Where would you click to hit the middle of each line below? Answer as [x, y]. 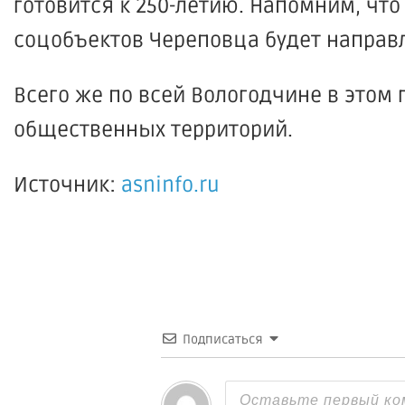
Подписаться [223, 339]
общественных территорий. [153, 130]
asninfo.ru [170, 185]
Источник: [67, 185]
